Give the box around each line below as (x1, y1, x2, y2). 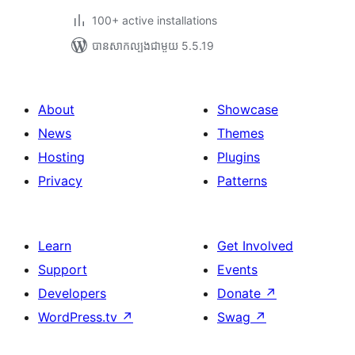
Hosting (38, 149, 85, 165)
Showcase (217, 101, 278, 117)
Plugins (217, 149, 260, 165)
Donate (217, 285, 265, 301)
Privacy (38, 173, 82, 189)
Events (217, 261, 258, 277)
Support (38, 261, 87, 277)
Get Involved (217, 238, 293, 254)
